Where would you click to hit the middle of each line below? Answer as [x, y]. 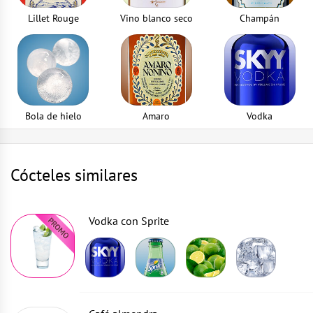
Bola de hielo [53, 116]
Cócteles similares [74, 175]
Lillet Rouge [53, 18]
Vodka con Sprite [129, 221]
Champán [260, 18]
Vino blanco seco [156, 18]
